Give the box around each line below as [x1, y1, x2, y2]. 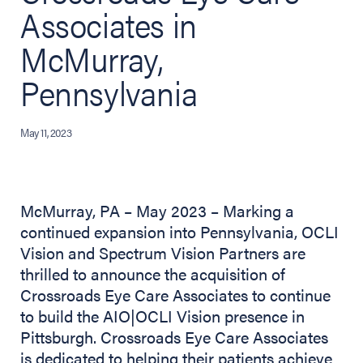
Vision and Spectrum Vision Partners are [20, 241, 305, 265]
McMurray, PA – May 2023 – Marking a [20, 199, 294, 223]
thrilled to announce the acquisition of [20, 262, 285, 286]
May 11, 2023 [20, 124, 72, 141]
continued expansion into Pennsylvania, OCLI [20, 220, 339, 244]
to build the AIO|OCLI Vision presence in [20, 304, 305, 328]
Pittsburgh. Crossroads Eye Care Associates [20, 325, 328, 349]
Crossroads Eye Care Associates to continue [20, 283, 331, 307]
